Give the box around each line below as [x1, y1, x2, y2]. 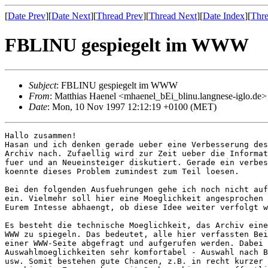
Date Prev [8, 11, 45, 21]
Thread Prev [96, 11, 143, 21]
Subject [29, 80, 56, 90]
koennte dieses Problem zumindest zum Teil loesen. [5, 166, 239, 176]
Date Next [51, 11, 90, 21]
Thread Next [149, 11, 197, 21]
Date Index [203, 11, 245, 21]
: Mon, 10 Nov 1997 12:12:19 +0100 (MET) [47, 101, 217, 112]
